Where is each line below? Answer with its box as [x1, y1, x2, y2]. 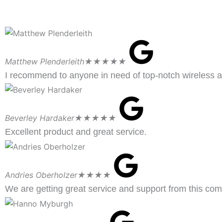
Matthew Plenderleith [5, 56, 84, 66]
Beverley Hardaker [5, 113, 74, 123]
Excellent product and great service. [5, 127, 147, 137]
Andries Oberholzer [5, 169, 77, 180]
